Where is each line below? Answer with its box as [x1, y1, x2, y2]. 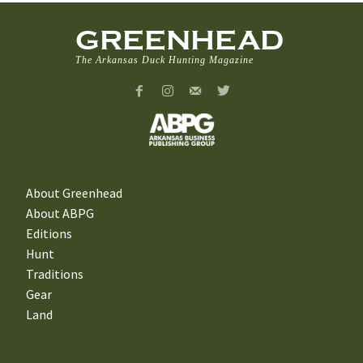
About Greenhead [26, 185, 122, 202]
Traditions [26, 266, 83, 283]
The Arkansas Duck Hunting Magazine [75, 53, 254, 66]
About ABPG [26, 205, 94, 222]
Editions [26, 225, 72, 242]
